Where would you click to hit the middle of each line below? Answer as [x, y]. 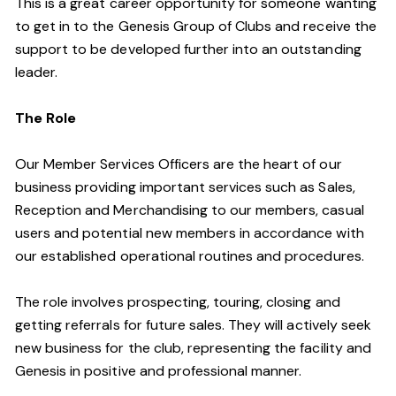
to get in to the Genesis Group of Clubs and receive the [196, 26]
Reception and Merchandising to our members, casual [190, 210]
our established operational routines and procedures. [190, 256]
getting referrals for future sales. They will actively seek [193, 325]
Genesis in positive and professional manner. [159, 371]
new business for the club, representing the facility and [193, 348]
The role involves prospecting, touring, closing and [178, 302]
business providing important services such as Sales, [185, 187]
